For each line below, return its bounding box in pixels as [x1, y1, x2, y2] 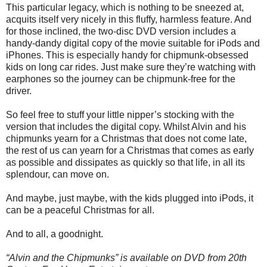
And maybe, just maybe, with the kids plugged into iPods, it [6, 193, 253, 204]
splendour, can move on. [6, 169, 109, 180]
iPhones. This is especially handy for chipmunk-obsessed [6, 50, 249, 61]
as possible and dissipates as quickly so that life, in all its [6, 157, 245, 168]
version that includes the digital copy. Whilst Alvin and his [6, 122, 246, 132]
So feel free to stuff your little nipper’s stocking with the [6, 110, 234, 120]
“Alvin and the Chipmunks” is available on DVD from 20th [6, 253, 247, 263]
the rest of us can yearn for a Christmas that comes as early [6, 145, 254, 156]
